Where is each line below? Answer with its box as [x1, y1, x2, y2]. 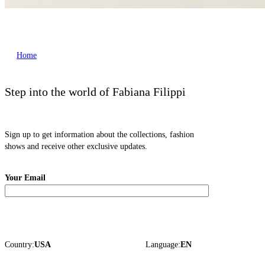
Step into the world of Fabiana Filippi [5, 85, 186, 99]
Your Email [5, 173, 46, 183]
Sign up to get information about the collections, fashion [5, 130, 194, 140]
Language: [146, 240, 181, 250]
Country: [5, 240, 34, 250]
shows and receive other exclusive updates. [5, 142, 147, 151]
